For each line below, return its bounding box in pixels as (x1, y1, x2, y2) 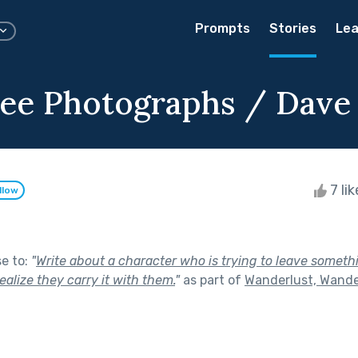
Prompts (195, 21, 250, 36)
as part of (180, 272, 245, 288)
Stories (269, 21, 316, 36)
